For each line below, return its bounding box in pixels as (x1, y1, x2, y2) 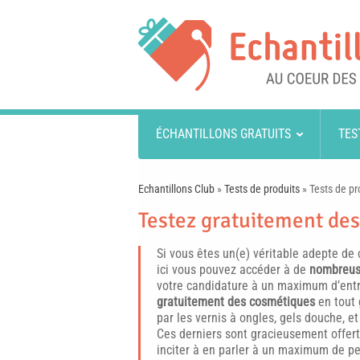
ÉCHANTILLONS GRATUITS (155, 126, 291, 141)
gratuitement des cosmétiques (157, 294, 315, 309)
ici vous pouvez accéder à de (157, 262, 306, 277)
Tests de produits (224, 182, 300, 195)
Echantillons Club (138, 182, 215, 195)
